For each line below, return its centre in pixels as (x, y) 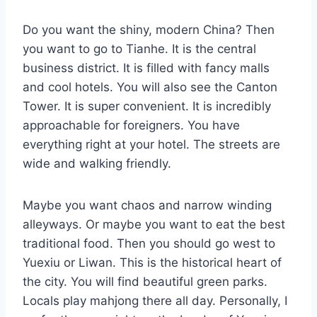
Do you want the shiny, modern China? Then (149, 30)
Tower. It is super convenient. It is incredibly (147, 106)
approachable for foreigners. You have (131, 126)
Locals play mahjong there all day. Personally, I (155, 301)
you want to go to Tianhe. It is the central (139, 49)
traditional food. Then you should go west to (149, 244)
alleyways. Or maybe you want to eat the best (154, 225)
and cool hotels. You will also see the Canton (150, 87)
